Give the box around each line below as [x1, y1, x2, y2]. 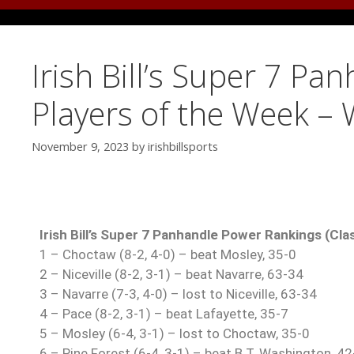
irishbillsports [148, 139, 218, 155]
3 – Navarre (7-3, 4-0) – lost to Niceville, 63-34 [40, 286, 317, 303]
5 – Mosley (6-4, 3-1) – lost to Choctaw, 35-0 [40, 326, 310, 342]
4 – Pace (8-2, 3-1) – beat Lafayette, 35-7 [40, 306, 288, 322]
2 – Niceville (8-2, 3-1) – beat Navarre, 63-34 [40, 266, 303, 283]
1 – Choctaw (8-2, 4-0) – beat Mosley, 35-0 [40, 247, 296, 263]
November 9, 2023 [32, 139, 129, 155]
